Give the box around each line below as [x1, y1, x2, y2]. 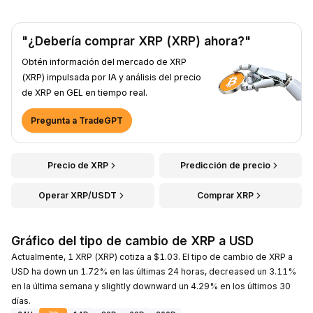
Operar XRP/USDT [38, 189, 117, 201]
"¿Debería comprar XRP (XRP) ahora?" [22, 33, 251, 48]
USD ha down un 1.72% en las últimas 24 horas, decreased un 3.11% [11, 265, 296, 277]
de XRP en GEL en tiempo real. [22, 87, 147, 98]
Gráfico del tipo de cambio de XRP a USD [11, 233, 254, 248]
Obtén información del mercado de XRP [22, 56, 187, 67]
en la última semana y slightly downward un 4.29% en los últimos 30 [11, 280, 291, 291]
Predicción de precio [180, 159, 271, 170]
